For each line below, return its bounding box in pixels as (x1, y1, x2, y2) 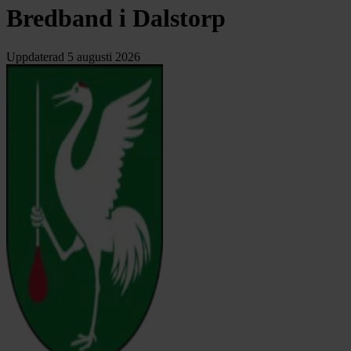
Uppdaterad (6, 49, 64, 63)
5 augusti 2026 (67, 49, 140, 63)
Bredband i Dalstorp (6, 4, 226, 33)
